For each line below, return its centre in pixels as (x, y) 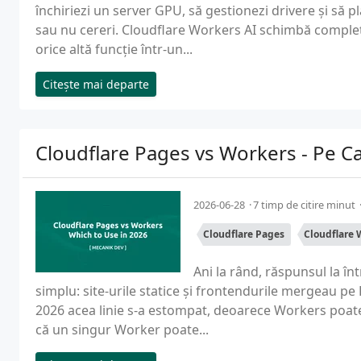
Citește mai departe (96, 84)
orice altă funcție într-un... (114, 49)
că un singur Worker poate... (122, 330)
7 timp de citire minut (305, 205)
